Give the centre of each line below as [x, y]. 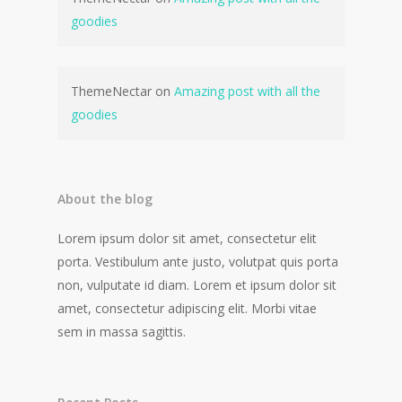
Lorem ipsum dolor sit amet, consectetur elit [187, 238]
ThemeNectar [111, 91]
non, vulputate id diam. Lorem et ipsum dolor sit [197, 285]
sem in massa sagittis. [122, 332]
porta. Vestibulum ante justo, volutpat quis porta [198, 262]
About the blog [105, 199]
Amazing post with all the [247, 91]
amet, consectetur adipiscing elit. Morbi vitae [187, 308]
